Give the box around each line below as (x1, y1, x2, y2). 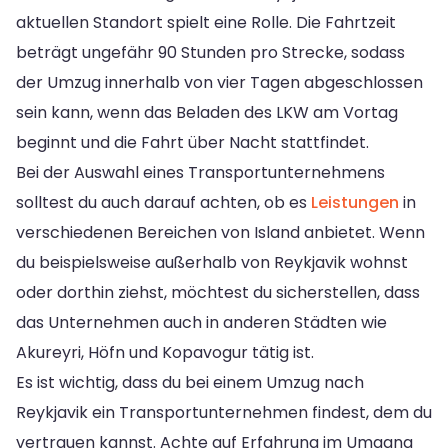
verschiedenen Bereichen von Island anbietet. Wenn (16, 220, 425, 244)
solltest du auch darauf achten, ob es (16, 190, 311, 214)
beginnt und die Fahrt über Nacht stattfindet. (16, 130, 369, 154)
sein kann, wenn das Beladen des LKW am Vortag (16, 100, 398, 124)
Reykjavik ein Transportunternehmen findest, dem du (16, 400, 432, 424)
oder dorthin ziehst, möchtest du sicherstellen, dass (16, 280, 420, 304)
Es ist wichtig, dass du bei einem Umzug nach (16, 370, 364, 394)
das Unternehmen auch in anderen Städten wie (16, 310, 387, 334)
